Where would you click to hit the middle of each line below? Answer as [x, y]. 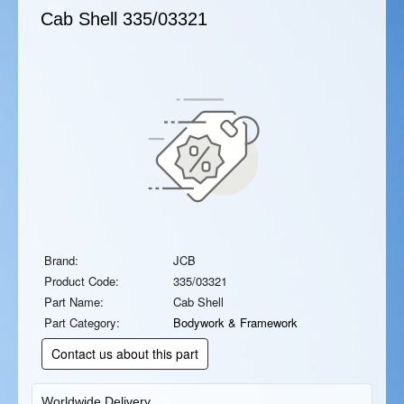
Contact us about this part [125, 353]
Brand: [61, 260]
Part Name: [74, 302]
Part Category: [82, 322]
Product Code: [82, 281]
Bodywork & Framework [235, 322]
